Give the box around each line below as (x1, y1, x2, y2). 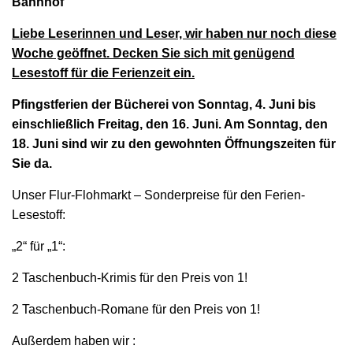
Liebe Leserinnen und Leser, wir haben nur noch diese (12, 27, 336, 40)
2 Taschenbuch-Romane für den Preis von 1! (12, 303, 260, 316)
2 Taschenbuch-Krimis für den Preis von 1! (12, 271, 247, 284)
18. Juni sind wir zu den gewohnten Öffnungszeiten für (12, 137, 336, 150)
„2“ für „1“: (12, 240, 65, 253)
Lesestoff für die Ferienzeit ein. (12, 66, 195, 80)
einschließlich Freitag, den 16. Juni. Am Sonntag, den (12, 117, 328, 131)
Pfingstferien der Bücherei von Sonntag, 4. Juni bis (12, 98, 316, 111)
